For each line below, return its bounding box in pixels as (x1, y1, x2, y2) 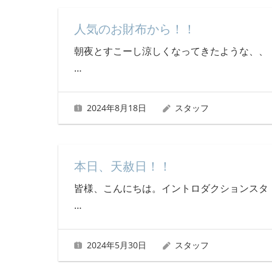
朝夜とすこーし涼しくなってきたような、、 (73, 44, 268, 58)
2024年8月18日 (86, 102, 146, 114)
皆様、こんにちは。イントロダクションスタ (73, 181, 268, 195)
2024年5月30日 (86, 239, 146, 251)
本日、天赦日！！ (73, 158, 171, 174)
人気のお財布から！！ (73, 21, 195, 36)
